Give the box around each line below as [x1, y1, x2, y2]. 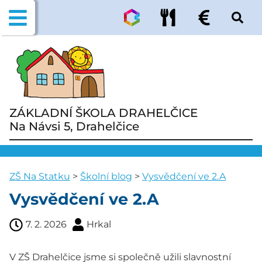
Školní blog [80, 171, 132, 182]
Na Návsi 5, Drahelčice [9, 119, 139, 133]
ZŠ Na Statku [9, 171, 70, 182]
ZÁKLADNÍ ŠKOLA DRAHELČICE [9, 106, 198, 120]
